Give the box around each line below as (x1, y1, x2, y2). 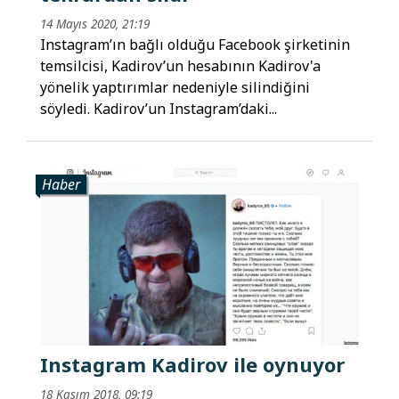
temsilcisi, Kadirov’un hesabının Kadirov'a (40, 55, 321, 76)
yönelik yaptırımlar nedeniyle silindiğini (40, 77, 310, 97)
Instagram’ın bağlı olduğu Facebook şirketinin (40, 34, 350, 54)
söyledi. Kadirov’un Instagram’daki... (40, 98, 277, 118)
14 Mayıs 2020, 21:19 (40, 14, 150, 32)
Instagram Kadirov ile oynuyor (40, 351, 345, 379)
